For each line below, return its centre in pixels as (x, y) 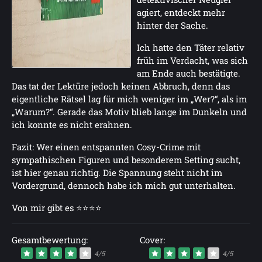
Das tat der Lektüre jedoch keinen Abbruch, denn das (121, 86)
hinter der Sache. (173, 25)
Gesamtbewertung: (50, 240)
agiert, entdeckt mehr (181, 12)
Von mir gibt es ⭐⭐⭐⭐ (57, 208)
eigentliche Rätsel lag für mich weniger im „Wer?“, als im (129, 99)
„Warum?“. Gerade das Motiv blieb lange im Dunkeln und (129, 112)
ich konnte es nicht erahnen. (72, 125)
